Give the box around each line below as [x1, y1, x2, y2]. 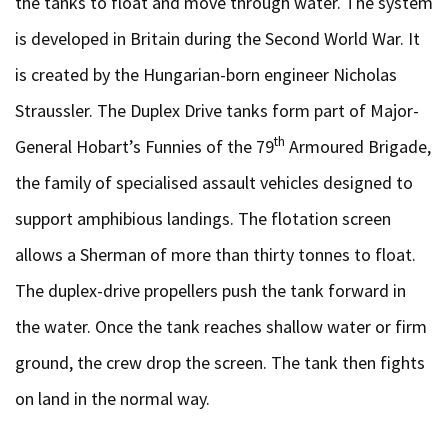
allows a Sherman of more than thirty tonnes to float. [15, 243, 416, 266]
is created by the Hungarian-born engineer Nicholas [15, 63, 397, 86]
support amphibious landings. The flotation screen [15, 207, 391, 230]
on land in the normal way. [15, 387, 210, 410]
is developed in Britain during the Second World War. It [15, 27, 420, 50]
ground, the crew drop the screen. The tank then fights [15, 351, 425, 374]
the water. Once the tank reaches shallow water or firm [15, 315, 427, 338]
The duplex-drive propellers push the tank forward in [15, 279, 406, 302]
